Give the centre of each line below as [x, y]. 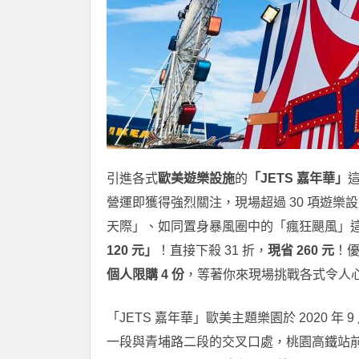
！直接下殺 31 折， [212, 250]
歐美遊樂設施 [196, 178]
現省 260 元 [301, 250]
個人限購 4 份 [145, 274]
